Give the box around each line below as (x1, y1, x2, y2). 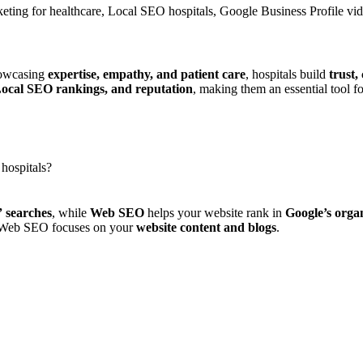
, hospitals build (246, 67, 329, 82)
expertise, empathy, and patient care (48, 67, 246, 82)
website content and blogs (136, 220, 276, 234)
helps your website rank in (144, 205, 285, 220)
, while (52, 205, 90, 220)
